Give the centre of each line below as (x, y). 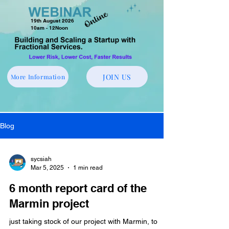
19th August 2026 (52, 20)
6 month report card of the (78, 188)
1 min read (88, 167)
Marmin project (49, 203)
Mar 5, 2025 (47, 167)
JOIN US (117, 77)
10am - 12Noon (49, 28)
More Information (38, 77)
